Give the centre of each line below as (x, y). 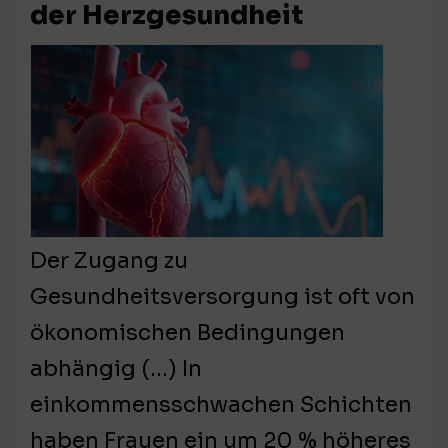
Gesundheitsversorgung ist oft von (222, 297)
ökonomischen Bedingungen (187, 333)
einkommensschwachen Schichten (221, 405)
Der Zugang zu (109, 261)
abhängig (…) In (116, 369)
